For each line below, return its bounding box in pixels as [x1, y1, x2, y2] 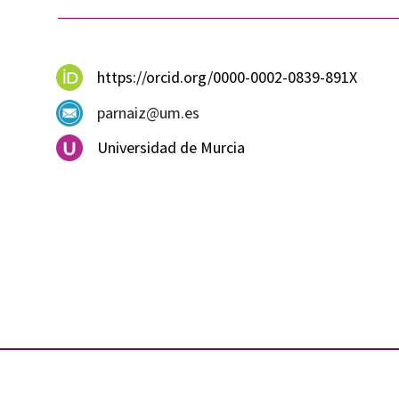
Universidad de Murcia [97, 137, 246, 159]
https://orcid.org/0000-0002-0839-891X [97, 67, 358, 88]
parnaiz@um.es [97, 102, 200, 123]
